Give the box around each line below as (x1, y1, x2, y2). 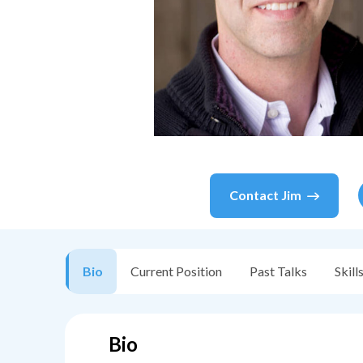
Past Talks (250, 263, 307, 280)
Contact (228, 187, 281, 203)
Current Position (130, 263, 222, 280)
